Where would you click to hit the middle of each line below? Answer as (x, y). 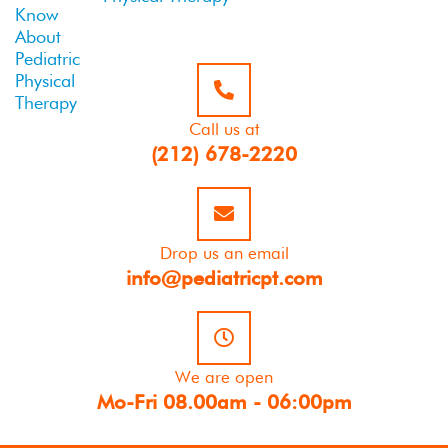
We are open (224, 376)
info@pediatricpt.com (224, 277)
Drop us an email (224, 252)
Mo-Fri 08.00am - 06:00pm (224, 401)
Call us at (224, 128)
